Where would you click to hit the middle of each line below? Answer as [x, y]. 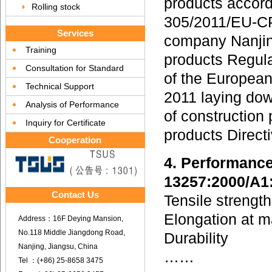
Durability [196, 238]
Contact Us [75, 195]
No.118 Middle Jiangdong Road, [72, 233]
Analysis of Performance [72, 104]
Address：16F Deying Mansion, [71, 219]
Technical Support [60, 86]
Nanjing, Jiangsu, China [58, 246]
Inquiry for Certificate [66, 123]
